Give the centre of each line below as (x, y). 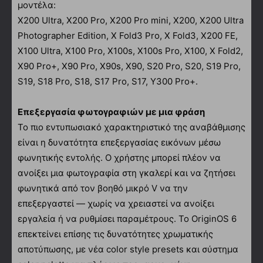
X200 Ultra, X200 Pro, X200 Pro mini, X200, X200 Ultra (131, 20)
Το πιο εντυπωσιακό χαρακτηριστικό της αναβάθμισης (131, 127)
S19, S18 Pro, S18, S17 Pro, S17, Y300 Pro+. (108, 81)
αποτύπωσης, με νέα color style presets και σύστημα (128, 249)
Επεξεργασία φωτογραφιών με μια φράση (111, 112)
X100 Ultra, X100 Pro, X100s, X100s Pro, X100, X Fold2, (130, 50)
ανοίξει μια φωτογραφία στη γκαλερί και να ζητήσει (127, 173)
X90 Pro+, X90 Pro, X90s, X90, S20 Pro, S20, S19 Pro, (129, 66)
